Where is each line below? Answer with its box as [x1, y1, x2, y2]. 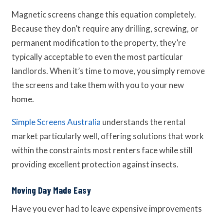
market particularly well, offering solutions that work [12, 131, 204, 141]
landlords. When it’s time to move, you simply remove [12, 66, 205, 76]
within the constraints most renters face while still [12, 145, 193, 155]
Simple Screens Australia [12, 117, 101, 127]
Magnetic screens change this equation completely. [12, 9, 196, 19]
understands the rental [101, 117, 185, 127]
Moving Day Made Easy [12, 184, 91, 196]
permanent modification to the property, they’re [12, 37, 186, 48]
